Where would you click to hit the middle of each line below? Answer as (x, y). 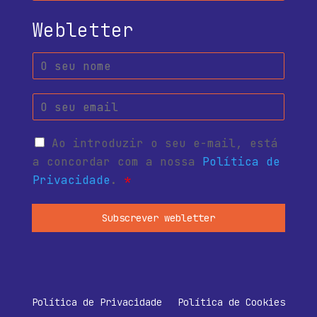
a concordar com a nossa (117, 162)
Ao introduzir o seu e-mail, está (165, 143)
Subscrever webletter (158, 218)
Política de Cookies (231, 302)
